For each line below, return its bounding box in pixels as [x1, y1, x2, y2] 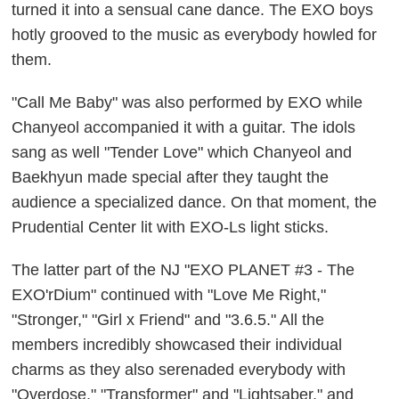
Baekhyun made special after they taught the [12, 167, 330, 186]
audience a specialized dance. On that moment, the [12, 192, 378, 211]
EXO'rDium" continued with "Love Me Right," [12, 285, 327, 304]
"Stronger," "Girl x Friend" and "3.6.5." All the [12, 310, 325, 329]
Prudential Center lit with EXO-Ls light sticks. [12, 217, 330, 236]
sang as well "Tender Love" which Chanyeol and [12, 142, 353, 161]
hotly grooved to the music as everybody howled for [12, 25, 378, 44]
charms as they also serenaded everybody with [12, 360, 346, 379]
